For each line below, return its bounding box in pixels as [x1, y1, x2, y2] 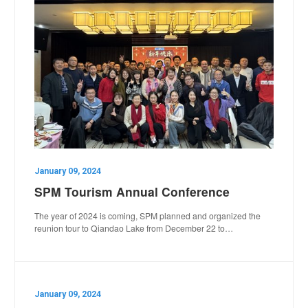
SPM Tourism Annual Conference [34, 183, 230, 200]
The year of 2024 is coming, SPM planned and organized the [34, 210, 261, 221]
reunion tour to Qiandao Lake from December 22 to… [34, 222, 234, 234]
